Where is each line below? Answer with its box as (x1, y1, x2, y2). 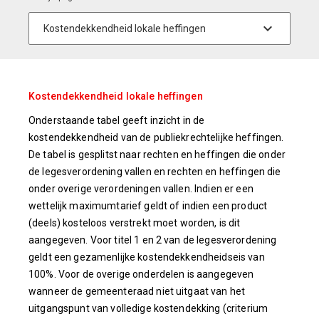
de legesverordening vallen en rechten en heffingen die (28, 166, 281, 177)
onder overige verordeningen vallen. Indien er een (28, 183, 253, 194)
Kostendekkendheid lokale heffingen (28, 90, 203, 102)
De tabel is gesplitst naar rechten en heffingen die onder (28, 149, 286, 160)
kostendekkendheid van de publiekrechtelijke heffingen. (28, 132, 284, 143)
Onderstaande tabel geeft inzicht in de (28, 115, 205, 126)
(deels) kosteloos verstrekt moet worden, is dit (28, 217, 241, 229)
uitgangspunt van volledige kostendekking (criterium (28, 303, 268, 314)
